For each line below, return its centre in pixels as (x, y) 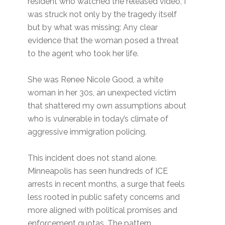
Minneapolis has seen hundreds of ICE (98, 171)
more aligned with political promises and (103, 210)
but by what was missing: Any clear (93, 28)
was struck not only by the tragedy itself (102, 15)
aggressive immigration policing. (87, 132)
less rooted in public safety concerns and (104, 197)
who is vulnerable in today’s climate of (98, 119)
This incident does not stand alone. (92, 158)
